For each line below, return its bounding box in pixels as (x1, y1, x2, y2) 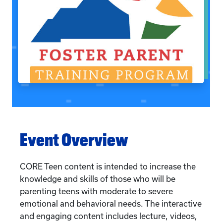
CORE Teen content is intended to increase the (20, 162, 196, 171)
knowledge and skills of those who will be (20, 174, 175, 183)
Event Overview (20, 128, 128, 151)
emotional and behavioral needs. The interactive (20, 199, 202, 208)
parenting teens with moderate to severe (20, 186, 173, 196)
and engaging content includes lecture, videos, (20, 211, 197, 221)
